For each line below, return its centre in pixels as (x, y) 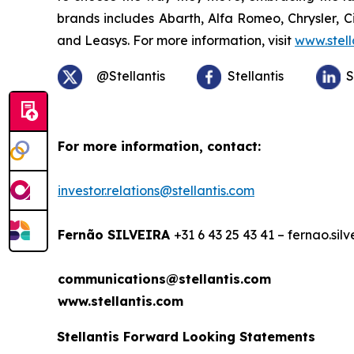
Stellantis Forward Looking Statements (186, 337)
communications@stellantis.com (164, 279)
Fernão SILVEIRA (116, 235)
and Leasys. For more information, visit (176, 41)
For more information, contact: (159, 147)
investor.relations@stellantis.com (156, 191)
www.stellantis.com (121, 301)
